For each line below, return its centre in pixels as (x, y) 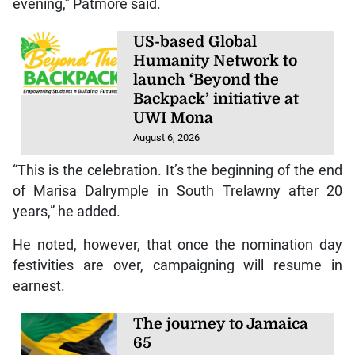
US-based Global (195, 42)
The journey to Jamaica (221, 324)
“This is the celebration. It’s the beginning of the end (177, 170)
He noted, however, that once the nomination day (177, 244)
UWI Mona (174, 118)
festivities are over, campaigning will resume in (177, 265)
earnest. (38, 286)
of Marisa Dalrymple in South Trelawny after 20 (177, 191)
